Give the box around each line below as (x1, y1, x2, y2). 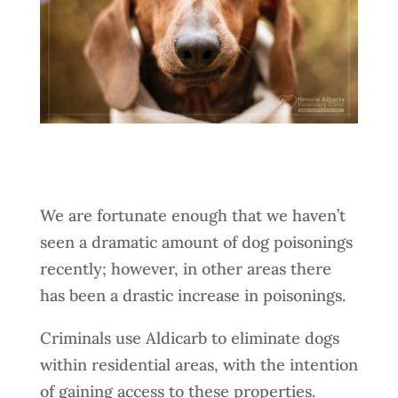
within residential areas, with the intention (39, 354, 358, 375)
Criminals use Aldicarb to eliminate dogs (39, 327, 339, 348)
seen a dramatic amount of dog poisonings (39, 231, 353, 252)
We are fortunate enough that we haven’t (39, 204, 346, 226)
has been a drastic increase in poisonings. (39, 284, 346, 306)
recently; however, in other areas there (39, 258, 331, 279)
